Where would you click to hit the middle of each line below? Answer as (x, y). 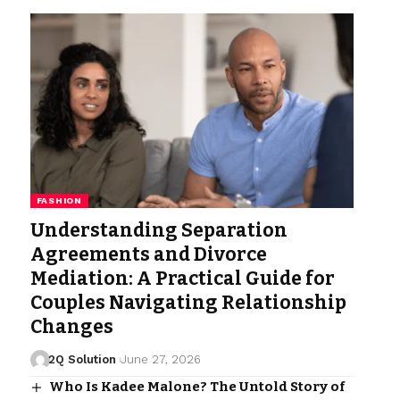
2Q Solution (83, 359)
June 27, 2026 (160, 359)
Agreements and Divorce (148, 254)
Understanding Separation (158, 230)
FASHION (59, 200)
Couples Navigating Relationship (188, 302)
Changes (71, 326)
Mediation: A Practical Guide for (182, 278)
